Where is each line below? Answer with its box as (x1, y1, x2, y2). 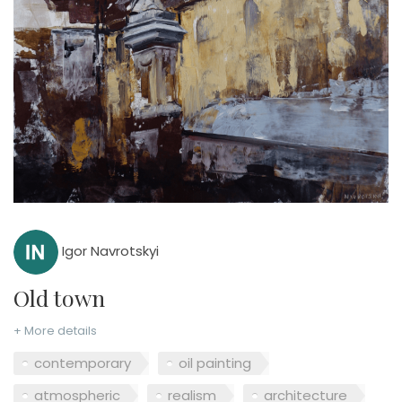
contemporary (34, 354, 131, 373)
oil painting (179, 354, 251, 373)
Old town (30, 282, 105, 312)
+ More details (13, 321, 97, 339)
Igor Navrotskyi (58, 241, 159, 260)
